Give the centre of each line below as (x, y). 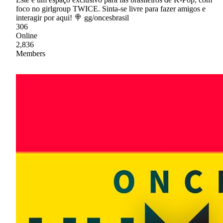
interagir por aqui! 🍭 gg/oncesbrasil (72, 17)
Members (31, 53)
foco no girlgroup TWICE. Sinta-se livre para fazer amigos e (111, 8)
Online (27, 35)
